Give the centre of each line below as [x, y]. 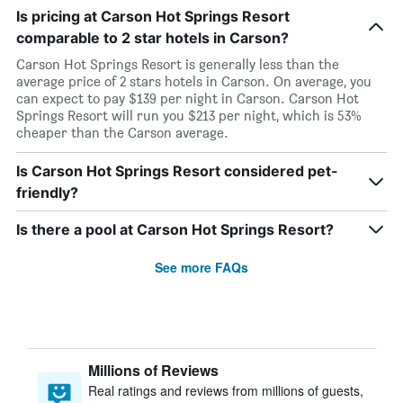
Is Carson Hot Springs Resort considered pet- [177, 171]
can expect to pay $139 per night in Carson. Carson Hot [188, 99]
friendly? [47, 193]
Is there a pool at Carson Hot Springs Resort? [175, 229]
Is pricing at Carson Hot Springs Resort [153, 16]
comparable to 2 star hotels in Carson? [152, 38]
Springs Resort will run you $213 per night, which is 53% [189, 116]
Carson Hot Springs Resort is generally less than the [178, 64]
